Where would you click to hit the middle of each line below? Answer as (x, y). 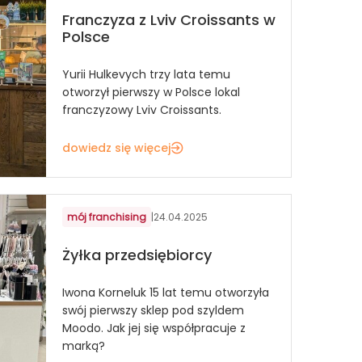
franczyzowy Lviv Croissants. (142, 109)
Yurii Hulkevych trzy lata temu (146, 74)
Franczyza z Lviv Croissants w (169, 19)
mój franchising (107, 217)
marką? (84, 345)
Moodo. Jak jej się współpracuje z (154, 328)
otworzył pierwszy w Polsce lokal (151, 92)
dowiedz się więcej (116, 147)
